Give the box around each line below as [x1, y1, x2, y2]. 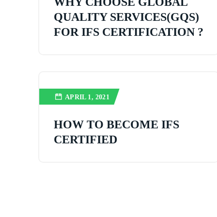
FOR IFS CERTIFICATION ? [54, 26, 204, 38]
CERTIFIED [54, 133, 118, 146]
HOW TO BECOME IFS [54, 118, 180, 131]
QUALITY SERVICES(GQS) [54, 11, 200, 23]
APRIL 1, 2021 [65, 93, 109, 101]
